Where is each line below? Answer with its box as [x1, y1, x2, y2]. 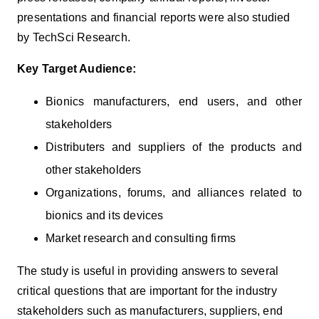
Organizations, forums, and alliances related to [46, 186, 302, 199]
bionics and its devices [46, 209, 164, 221]
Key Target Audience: [17, 62, 136, 75]
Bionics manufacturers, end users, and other [46, 95, 302, 108]
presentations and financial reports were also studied [17, 11, 291, 23]
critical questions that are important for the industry [17, 284, 277, 297]
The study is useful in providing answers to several [17, 264, 279, 277]
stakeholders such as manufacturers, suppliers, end [17, 304, 283, 317]
